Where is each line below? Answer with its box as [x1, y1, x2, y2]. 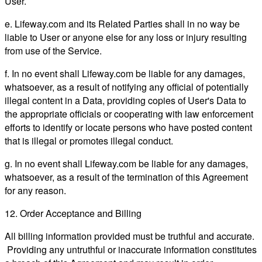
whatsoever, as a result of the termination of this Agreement [5, 170, 248, 184]
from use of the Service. [5, 43, 102, 57]
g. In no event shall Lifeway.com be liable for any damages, [5, 156, 248, 170]
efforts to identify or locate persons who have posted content [5, 120, 252, 134]
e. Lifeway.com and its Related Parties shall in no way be [5, 16, 240, 30]
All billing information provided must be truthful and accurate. [5, 229, 254, 243]
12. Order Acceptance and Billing [5, 206, 142, 220]
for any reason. [5, 183, 66, 197]
